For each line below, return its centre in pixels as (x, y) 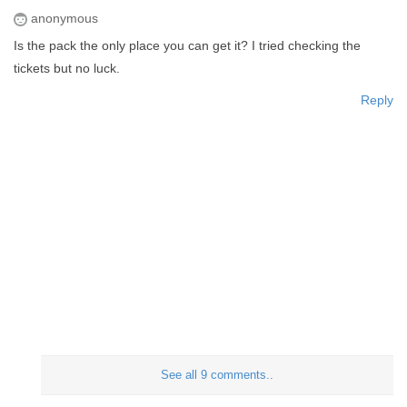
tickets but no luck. (67, 69)
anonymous (63, 19)
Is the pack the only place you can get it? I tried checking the (187, 46)
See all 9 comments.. (217, 376)
